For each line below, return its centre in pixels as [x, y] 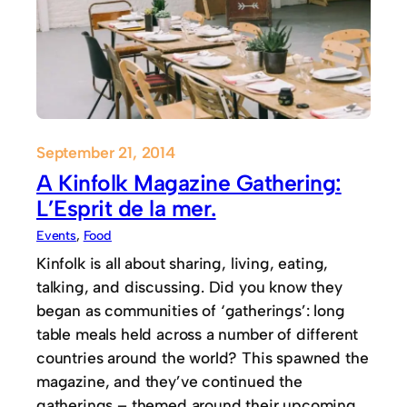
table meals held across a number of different [198, 334]
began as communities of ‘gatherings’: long [191, 311]
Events [56, 235]
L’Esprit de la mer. [126, 208]
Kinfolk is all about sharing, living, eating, [183, 263]
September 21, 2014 [106, 153]
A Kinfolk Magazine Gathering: [189, 183]
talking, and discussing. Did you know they [189, 287]
